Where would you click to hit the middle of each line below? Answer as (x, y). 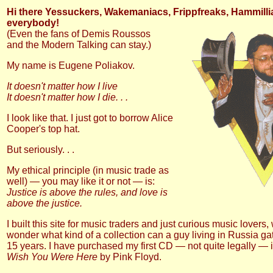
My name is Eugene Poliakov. (71, 66)
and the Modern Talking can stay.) (79, 45)
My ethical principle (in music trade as (88, 170)
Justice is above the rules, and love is (87, 192)
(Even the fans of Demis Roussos (79, 34)
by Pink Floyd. (129, 257)
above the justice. (44, 203)
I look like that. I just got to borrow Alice (90, 118)
